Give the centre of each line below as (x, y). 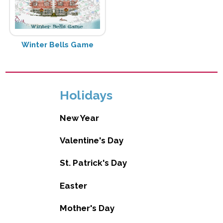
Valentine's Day (91, 140)
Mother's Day (87, 208)
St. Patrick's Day (93, 163)
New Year (79, 118)
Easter (73, 185)
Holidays (86, 95)
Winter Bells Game (57, 45)
